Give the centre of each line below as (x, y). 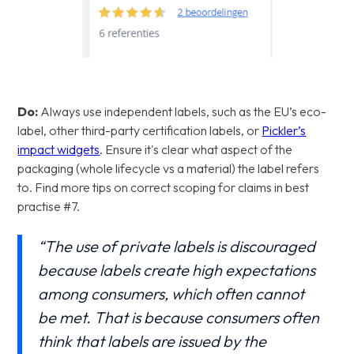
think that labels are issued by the (153, 341)
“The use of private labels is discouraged (177, 246)
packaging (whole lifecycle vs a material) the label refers (169, 168)
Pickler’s (284, 130)
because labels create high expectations (177, 270)
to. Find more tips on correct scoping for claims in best (164, 187)
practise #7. (49, 206)
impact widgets (59, 149)
